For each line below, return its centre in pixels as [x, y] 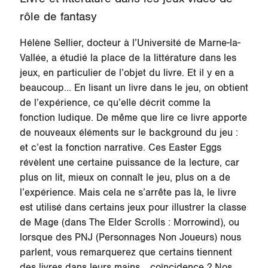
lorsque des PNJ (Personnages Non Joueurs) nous [130, 237]
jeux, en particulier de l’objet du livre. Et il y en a [127, 73]
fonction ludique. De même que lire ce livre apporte [133, 118]
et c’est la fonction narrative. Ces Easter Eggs [120, 147]
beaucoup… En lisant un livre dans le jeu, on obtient [134, 88]
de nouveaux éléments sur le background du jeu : [129, 133]
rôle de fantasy [58, 16]
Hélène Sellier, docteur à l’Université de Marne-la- [130, 43]
